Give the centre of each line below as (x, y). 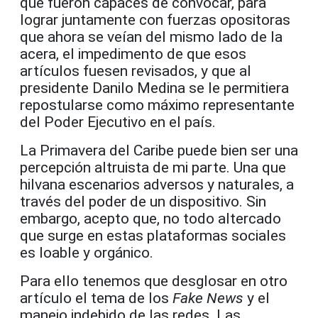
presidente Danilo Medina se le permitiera (154, 88)
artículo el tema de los (96, 298)
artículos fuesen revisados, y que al (136, 71)
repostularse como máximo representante (157, 105)
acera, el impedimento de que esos (133, 54)
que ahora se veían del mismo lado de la (151, 37)
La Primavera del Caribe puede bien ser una (159, 150)
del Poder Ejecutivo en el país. (118, 122)
